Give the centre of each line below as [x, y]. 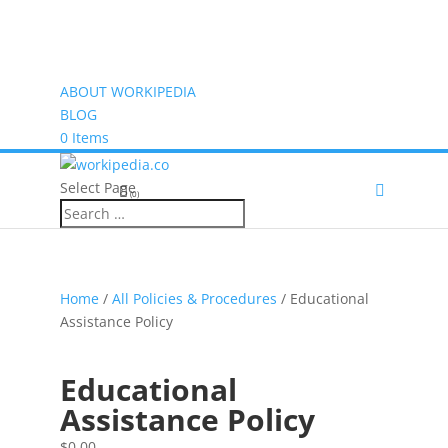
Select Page [97, 187]
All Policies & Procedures [194, 298]
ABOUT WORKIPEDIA [127, 91]
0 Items [84, 137]
